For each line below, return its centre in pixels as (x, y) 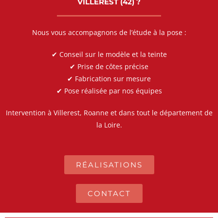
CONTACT (109, 193)
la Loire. (109, 125)
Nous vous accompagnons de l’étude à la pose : (109, 32)
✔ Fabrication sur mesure (109, 78)
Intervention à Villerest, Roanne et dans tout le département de (109, 112)
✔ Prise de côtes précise (109, 66)
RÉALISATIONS (109, 164)
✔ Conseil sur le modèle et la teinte (109, 54)
